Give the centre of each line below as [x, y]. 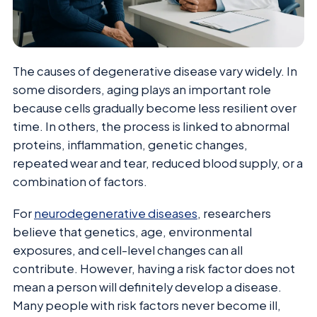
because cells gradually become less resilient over [155, 108]
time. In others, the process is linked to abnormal [151, 127]
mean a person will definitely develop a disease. [147, 287]
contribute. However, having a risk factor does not [154, 268]
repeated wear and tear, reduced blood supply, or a [158, 163]
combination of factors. [80, 182]
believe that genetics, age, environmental [132, 231]
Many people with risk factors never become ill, [147, 305]
